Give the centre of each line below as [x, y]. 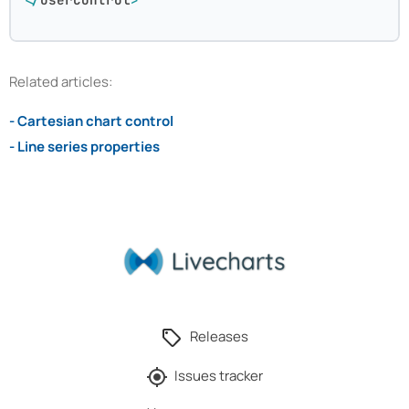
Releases [219, 337]
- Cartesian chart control [91, 121]
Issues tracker [219, 376]
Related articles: [61, 82]
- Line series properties [84, 147]
